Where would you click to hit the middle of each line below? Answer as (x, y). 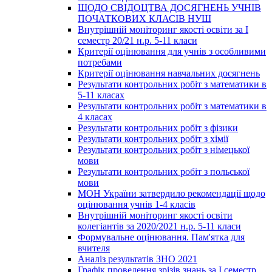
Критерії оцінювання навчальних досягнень (169, 73)
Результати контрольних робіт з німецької (164, 150)
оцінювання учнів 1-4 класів (137, 205)
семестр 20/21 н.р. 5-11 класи (138, 41)
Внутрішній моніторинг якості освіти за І (163, 30)
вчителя (94, 248)
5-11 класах (101, 95)
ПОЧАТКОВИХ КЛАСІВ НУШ (144, 19)
